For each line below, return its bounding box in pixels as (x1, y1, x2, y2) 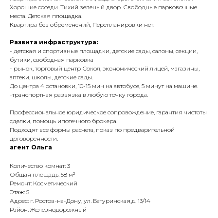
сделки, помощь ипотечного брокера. (10, 117, 117, 125)
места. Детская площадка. (10, 12, 82, 20)
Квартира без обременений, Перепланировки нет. (10, 21, 154, 29)
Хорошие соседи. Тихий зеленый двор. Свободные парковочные (10, 3, 197, 11)
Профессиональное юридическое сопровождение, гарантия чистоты (10, 109, 207, 116)
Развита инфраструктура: (10, 38, 98, 46)
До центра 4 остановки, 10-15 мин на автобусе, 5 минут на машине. (10, 82, 198, 90)
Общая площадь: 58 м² (10, 171, 75, 179)
